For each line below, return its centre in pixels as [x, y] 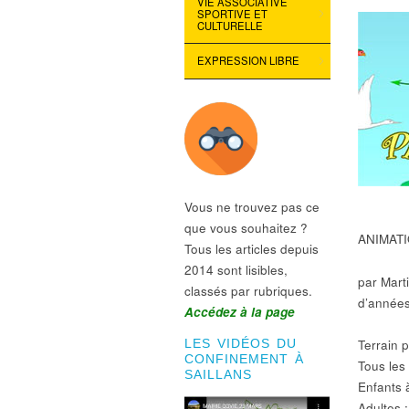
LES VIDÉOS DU [241, 344]
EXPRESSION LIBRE [248, 61]
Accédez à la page [240, 312]
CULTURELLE [230, 25]
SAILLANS [218, 375]
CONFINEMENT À [244, 360]
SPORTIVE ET [232, 13]
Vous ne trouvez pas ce [252, 207]
